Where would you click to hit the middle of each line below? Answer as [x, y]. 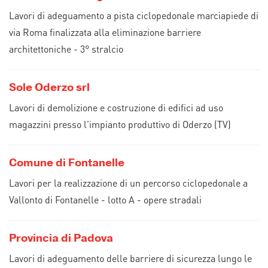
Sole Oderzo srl [49, 87]
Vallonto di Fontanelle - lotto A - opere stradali [105, 200]
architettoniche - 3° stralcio [66, 49]
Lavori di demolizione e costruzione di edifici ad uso [116, 107]
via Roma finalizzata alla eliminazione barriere [105, 32]
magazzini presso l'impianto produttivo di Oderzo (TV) [120, 124]
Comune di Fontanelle [67, 163]
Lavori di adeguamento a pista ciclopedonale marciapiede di [134, 15]
